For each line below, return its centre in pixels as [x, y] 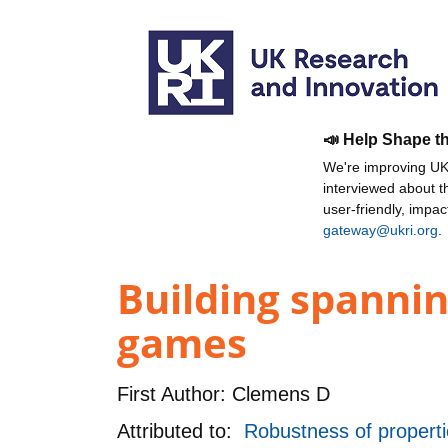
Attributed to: [180, 430]
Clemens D [278, 393]
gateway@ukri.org [380, 230]
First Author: [171, 393]
